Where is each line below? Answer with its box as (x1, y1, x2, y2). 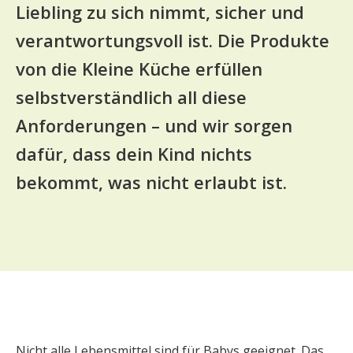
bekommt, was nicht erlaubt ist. (16, 170, 287, 194)
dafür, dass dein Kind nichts (16, 142, 252, 165)
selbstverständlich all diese (16, 85, 247, 109)
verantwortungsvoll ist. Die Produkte (16, 28, 329, 52)
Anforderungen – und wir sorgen (16, 113, 292, 137)
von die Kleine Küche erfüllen (16, 57, 262, 80)
